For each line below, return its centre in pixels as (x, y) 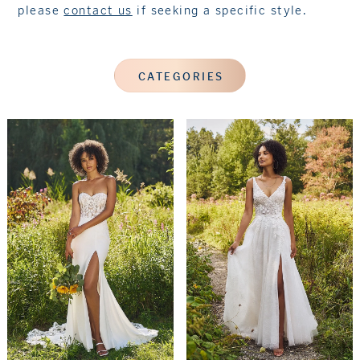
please (41, 10)
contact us (98, 10)
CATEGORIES (181, 76)
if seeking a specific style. (220, 10)
